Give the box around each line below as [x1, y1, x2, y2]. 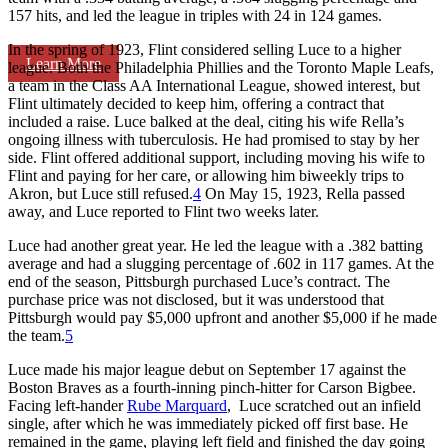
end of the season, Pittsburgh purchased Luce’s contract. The [8, 272, 390, 290]
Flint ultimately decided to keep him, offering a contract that [8, 94, 384, 112]
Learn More [26, 54, 101, 72]
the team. [8, 326, 65, 344]
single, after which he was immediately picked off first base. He [8, 414, 408, 432]
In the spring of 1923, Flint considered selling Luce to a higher [8, 40, 401, 58]
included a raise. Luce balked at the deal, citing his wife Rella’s [8, 112, 404, 130]
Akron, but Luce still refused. [8, 184, 193, 202]
